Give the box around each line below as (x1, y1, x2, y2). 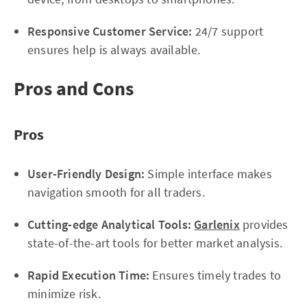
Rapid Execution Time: (27, 267, 150, 283)
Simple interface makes (145, 166, 272, 182)
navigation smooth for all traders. (27, 184, 205, 200)
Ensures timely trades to (149, 267, 282, 283)
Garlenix (194, 217, 240, 232)
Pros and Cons (14, 76, 134, 101)
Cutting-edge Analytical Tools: (27, 217, 191, 232)
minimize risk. (27, 286, 101, 302)
